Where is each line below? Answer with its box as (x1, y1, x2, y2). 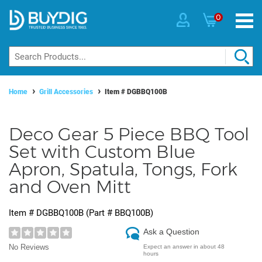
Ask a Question (143, 227, 199, 237)
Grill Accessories (39, 88, 93, 96)
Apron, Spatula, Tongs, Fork (9, 158, 237, 181)
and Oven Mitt (9, 176, 131, 198)
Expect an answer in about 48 (143, 243, 225, 250)
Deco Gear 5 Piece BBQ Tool (9, 123, 249, 146)
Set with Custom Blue (9, 141, 195, 163)
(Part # (84, 208, 115, 219)
